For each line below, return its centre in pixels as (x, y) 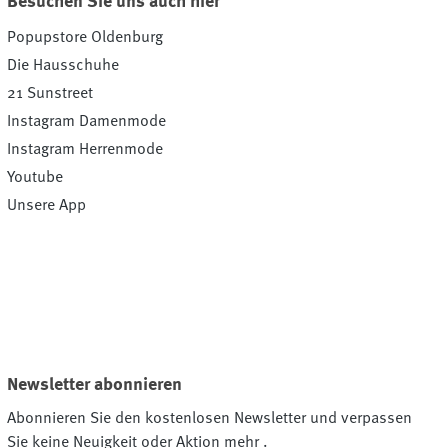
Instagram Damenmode (86, 121)
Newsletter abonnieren (94, 384)
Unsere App (46, 205)
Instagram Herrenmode (84, 149)
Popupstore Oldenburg (84, 37)
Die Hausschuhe (62, 65)
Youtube (34, 177)
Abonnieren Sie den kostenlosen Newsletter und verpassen (209, 418)
